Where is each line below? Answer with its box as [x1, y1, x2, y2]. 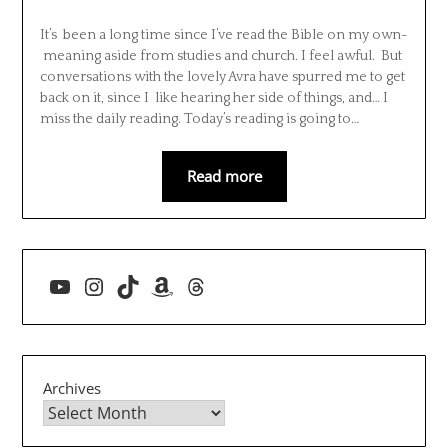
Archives [43, 377, 102, 398]
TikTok [115, 272, 185, 299]
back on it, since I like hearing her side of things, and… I [39, 89, 388, 106]
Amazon [149, 272, 242, 299]
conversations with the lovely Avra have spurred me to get [39, 68, 405, 85]
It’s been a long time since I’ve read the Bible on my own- [39, 26, 408, 43]
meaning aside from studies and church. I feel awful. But [39, 47, 402, 64]
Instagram [81, 272, 193, 299]
